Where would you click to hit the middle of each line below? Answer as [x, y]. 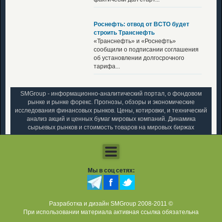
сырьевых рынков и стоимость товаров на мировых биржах [111, 127]
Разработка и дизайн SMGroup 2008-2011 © [111, 203]
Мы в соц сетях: [111, 170]
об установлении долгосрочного [139, 58]
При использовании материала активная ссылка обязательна [111, 212]
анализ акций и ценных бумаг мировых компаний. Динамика [111, 119]
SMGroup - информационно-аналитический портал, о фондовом [111, 93]
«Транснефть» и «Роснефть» [135, 41]
